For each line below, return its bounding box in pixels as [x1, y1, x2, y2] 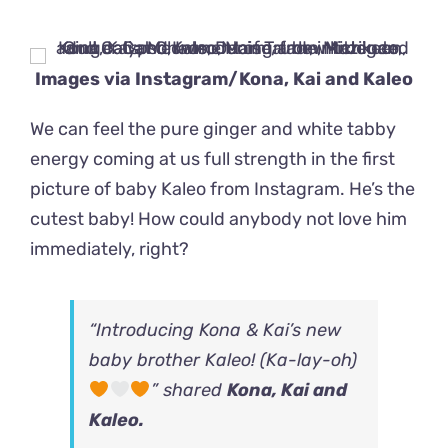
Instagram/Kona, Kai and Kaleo [135, 68, 413, 91]
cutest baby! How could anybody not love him [30, 208, 407, 231]
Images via [35, 68, 135, 91]
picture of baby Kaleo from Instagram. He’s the [30, 178, 415, 201]
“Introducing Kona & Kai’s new [89, 319, 341, 342]
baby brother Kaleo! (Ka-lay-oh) [89, 349, 357, 372]
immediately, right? [30, 238, 189, 261]
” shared [150, 379, 227, 402]
